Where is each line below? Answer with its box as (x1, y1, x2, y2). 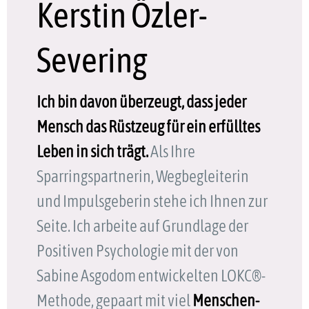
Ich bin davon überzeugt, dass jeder (36, 92, 246, 112)
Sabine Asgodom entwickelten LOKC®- (36, 266, 266, 286)
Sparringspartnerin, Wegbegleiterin (36, 167, 249, 186)
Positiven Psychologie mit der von (36, 241, 239, 261)
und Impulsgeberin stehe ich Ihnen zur (36, 192, 268, 211)
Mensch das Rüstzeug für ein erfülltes (36, 117, 260, 137)
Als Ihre (148, 142, 195, 161)
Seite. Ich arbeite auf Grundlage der (36, 217, 248, 236)
